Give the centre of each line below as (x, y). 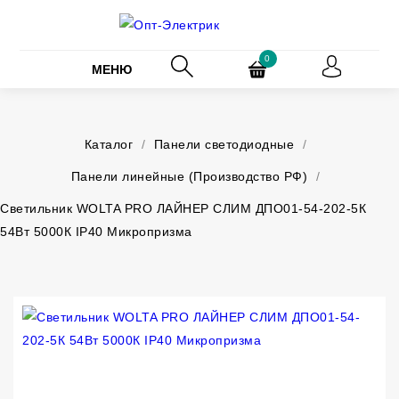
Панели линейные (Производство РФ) (189, 176)
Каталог (108, 144)
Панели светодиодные (224, 144)
